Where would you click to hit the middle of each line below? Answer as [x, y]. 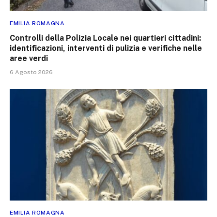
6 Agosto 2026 [31, 72]
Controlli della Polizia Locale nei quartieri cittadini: [105, 38]
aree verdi [29, 59]
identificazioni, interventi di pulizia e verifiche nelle [106, 48]
